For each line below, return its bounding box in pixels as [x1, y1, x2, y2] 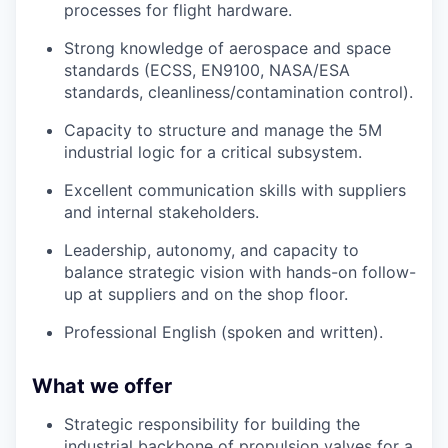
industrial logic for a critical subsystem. [64, 141, 362, 162]
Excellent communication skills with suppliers [64, 179, 406, 200]
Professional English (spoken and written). [64, 321, 383, 342]
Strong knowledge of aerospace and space [64, 37, 391, 58]
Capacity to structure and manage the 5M [64, 119, 382, 140]
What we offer [32, 373, 172, 398]
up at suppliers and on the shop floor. [64, 283, 348, 304]
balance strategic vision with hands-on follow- [64, 261, 416, 282]
